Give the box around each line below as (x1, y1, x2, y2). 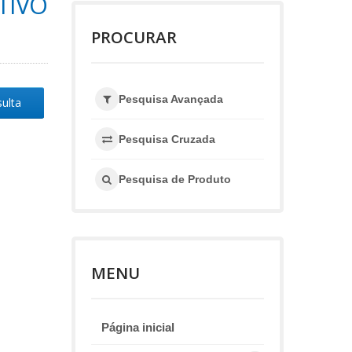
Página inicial (101, 321, 174, 334)
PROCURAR (91, 26, 177, 48)
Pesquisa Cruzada (119, 132, 215, 145)
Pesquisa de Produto (119, 172, 231, 185)
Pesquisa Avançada (119, 92, 223, 105)
